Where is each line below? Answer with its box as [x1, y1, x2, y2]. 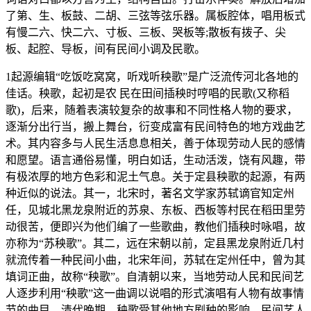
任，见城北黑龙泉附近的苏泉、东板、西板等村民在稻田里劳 [6, 204, 305, 217]
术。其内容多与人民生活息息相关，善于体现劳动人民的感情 [6, 137, 305, 150]
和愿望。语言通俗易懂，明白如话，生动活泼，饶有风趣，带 [6, 154, 305, 167]
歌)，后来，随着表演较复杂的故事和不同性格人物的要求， [6, 104, 298, 117]
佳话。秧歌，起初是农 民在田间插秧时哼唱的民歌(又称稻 [6, 87, 289, 100]
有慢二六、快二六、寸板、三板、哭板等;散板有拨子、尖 [6, 26, 286, 39]
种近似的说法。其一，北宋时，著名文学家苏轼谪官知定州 [6, 187, 294, 200]
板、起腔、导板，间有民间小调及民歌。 [6, 43, 205, 56]
